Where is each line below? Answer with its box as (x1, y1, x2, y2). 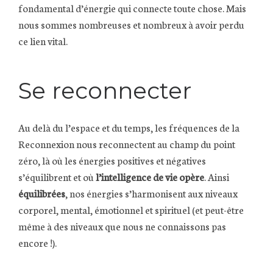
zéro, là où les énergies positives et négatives (18, 152, 206, 167)
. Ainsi (204, 169, 229, 183)
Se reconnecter (18, 77, 191, 105)
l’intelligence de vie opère (96, 169, 204, 183)
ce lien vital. (18, 33, 68, 48)
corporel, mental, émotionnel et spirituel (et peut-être (18, 202, 244, 216)
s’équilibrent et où (18, 169, 96, 183)
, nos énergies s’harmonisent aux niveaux (65, 185, 238, 200)
